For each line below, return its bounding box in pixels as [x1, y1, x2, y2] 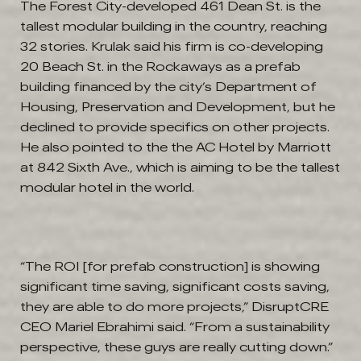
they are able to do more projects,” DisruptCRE [20, 300, 329, 313]
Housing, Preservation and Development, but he [20, 100, 335, 114]
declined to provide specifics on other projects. [20, 120, 330, 134]
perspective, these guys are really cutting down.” [20, 340, 333, 354]
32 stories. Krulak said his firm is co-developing [20, 39, 323, 53]
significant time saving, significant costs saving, [20, 280, 330, 293]
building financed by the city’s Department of [20, 80, 317, 93]
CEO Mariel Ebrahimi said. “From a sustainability [20, 320, 330, 334]
